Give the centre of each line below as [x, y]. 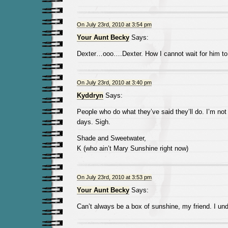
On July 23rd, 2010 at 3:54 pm [114, 24]
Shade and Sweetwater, [111, 138]
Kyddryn [90, 95]
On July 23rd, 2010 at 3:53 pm [114, 177]
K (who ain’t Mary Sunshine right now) [132, 148]
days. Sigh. [93, 122]
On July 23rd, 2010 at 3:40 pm [114, 82]
